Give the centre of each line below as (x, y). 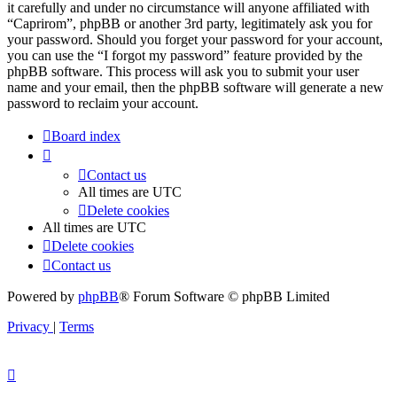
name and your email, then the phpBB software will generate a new (195, 88)
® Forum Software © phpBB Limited (224, 297)
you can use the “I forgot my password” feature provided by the (185, 56)
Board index (86, 136)
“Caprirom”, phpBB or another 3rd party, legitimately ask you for (190, 24)
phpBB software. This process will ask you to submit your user (183, 72)
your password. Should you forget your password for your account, (195, 40)
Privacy (28, 327)
